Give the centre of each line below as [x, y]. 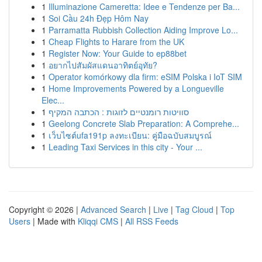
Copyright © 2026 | [45, 209]
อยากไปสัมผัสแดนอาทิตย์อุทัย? [103, 65]
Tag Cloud [194, 209]
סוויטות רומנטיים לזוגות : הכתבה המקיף [119, 112]
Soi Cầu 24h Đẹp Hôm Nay [99, 18]
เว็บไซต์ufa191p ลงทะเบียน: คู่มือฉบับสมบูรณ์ [130, 135]
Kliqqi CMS [98, 221]
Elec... [53, 100]
